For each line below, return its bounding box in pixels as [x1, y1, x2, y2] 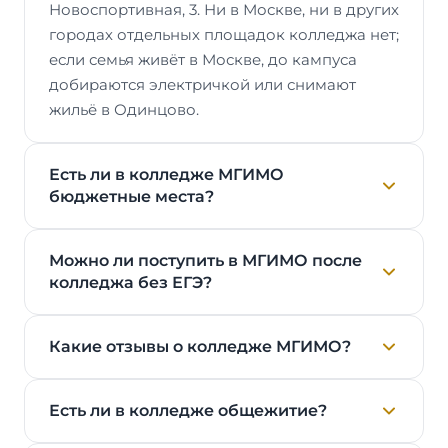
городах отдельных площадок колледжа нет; [49, 24, 399, 44]
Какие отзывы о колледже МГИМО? [49, 336, 351, 356]
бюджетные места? [49, 186, 214, 206]
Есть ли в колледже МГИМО [49, 164, 284, 184]
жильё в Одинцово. [49, 99, 199, 119]
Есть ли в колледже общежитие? [49, 400, 327, 420]
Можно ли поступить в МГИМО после [49, 250, 362, 270]
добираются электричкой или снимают [49, 74, 356, 94]
